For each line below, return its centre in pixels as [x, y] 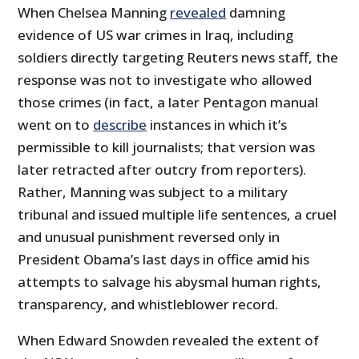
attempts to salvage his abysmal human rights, [170, 282]
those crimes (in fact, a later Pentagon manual [168, 103]
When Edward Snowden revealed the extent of [169, 341]
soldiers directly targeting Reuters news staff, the [178, 58]
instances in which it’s [217, 125]
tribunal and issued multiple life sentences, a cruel [177, 215]
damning [256, 13]
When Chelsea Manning [94, 13]
